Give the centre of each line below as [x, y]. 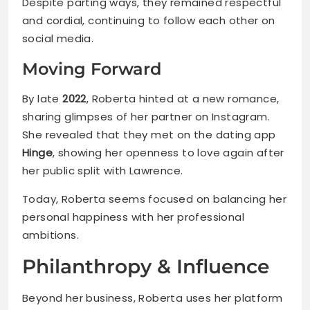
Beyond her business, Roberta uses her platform [153, 298]
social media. [58, 39]
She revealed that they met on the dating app [149, 135]
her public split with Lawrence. [103, 171]
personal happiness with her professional [133, 217]
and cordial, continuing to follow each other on [149, 21]
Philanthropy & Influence [146, 267]
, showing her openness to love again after [168, 153]
